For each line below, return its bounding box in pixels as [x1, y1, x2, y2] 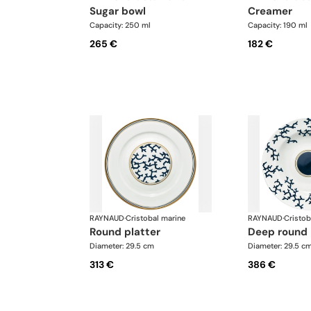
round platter [96, 224, 160, 239]
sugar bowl [96, 4, 146, 19]
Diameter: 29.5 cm [90, 240, 154, 251]
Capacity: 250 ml [90, 20, 151, 31]
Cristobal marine [126, 212, 185, 223]
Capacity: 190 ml [247, 20, 308, 31]
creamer [255, 4, 292, 19]
